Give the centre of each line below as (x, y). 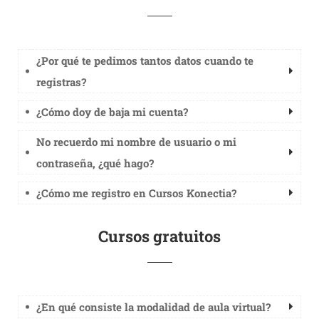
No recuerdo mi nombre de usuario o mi (136, 142)
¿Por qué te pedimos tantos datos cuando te (145, 61)
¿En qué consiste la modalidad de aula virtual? (153, 307)
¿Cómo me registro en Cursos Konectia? (136, 193)
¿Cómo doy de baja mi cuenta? (112, 112)
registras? (61, 82)
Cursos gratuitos (159, 236)
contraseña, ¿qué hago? (95, 163)
